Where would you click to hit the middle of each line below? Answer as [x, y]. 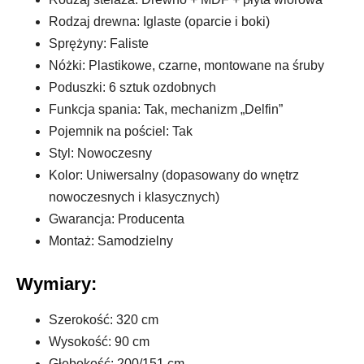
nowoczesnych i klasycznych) [134, 197]
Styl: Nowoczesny [100, 153]
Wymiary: [56, 284]
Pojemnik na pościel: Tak [121, 131]
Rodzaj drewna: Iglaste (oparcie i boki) [159, 21]
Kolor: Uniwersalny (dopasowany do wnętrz [174, 175]
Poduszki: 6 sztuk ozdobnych [132, 87]
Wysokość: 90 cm [99, 341]
